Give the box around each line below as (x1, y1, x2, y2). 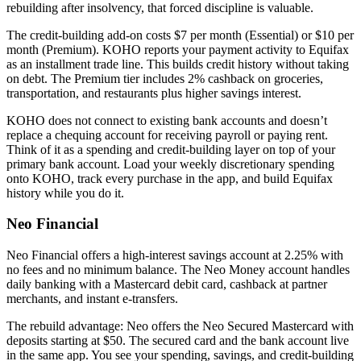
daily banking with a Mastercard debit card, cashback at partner (6, 277, 327, 292)
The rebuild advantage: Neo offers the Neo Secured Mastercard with (6, 319, 354, 334)
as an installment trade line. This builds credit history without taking (6, 56, 349, 71)
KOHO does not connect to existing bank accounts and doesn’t (6, 113, 327, 127)
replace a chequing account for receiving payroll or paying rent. (6, 127, 328, 142)
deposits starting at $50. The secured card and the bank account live (6, 334, 349, 348)
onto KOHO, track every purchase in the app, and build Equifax (6, 171, 333, 185)
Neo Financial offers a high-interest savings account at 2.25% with (6, 248, 343, 263)
